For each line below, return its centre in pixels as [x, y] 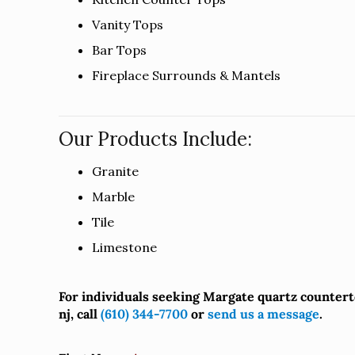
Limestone [125, 247]
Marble [114, 196]
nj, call [80, 313]
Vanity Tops [128, 24]
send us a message [264, 313]
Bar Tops [120, 50]
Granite [116, 171]
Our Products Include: [156, 139]
